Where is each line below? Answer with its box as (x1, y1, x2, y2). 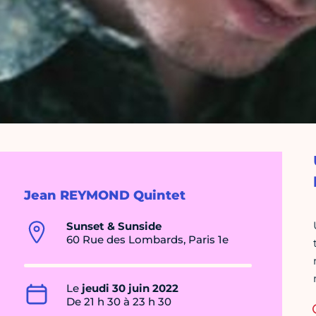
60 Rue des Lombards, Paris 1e (66, 233, 229, 247)
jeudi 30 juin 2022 (82, 281, 178, 296)
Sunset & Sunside (66, 219, 162, 233)
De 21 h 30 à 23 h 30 (66, 295, 171, 309)
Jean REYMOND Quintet (24, 188, 186, 204)
